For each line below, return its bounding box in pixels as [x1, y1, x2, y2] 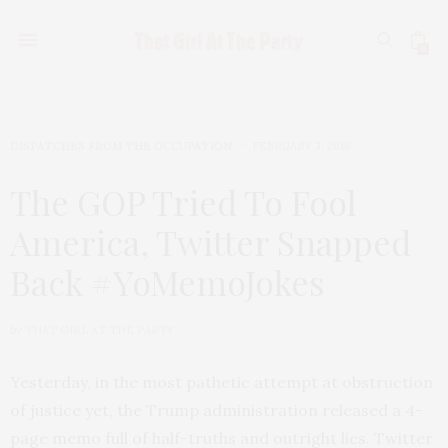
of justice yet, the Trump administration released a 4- [10, 400, 423, 420]
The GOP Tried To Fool [10, 179, 357, 225]
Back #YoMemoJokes [10, 259, 325, 305]
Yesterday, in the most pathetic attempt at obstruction [10, 372, 433, 392]
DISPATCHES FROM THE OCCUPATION [10, 139, 232, 153]
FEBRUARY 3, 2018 [252, 139, 351, 153]
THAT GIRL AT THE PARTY [25, 323, 174, 337]
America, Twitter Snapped [10, 219, 411, 265]
